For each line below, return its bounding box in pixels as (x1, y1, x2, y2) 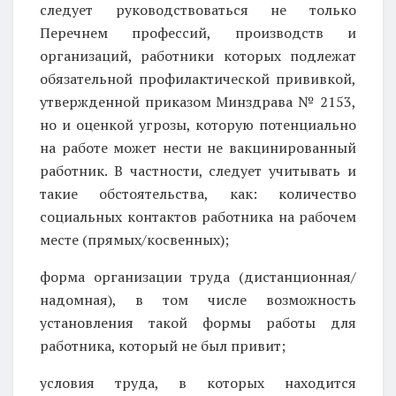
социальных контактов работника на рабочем (40, 206, 356, 226)
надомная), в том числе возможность (40, 289, 356, 309)
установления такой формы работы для (40, 312, 356, 332)
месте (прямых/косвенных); (40, 229, 229, 249)
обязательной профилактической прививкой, (40, 68, 356, 88)
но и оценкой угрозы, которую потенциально (40, 114, 356, 134)
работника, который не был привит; (40, 335, 286, 355)
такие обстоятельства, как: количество (40, 183, 356, 203)
